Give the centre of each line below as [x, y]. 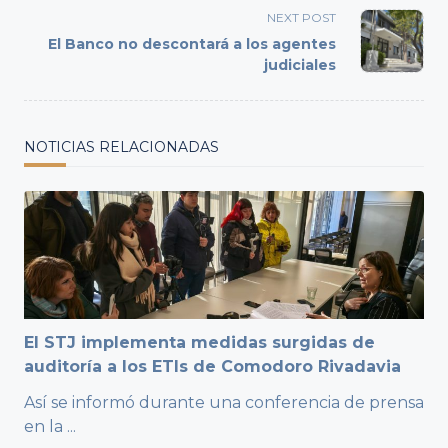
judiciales [300, 65]
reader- [53, 20]
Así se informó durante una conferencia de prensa [224, 403]
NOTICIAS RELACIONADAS [121, 147]
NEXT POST [301, 18]
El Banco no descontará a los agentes [192, 44]
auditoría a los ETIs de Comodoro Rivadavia [212, 367]
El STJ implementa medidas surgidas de [199, 343]
